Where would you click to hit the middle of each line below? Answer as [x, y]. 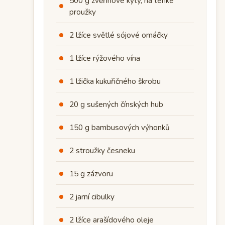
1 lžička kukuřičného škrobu [115, 81]
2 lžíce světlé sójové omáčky [119, 35]
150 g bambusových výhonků [120, 128]
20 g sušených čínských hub [116, 104]
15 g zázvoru [91, 174]
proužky [83, 12]
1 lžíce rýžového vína [105, 58]
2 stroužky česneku [102, 151]
